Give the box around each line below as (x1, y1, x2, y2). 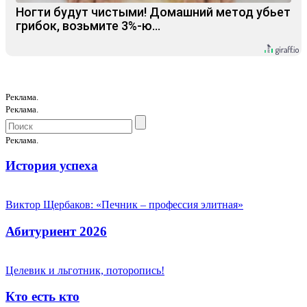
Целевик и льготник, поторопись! (5, 264, 164, 276)
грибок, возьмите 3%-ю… (16, 18, 160, 33)
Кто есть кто (5, 289, 79, 304)
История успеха (5, 158, 98, 173)
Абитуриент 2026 (5, 223, 107, 238)
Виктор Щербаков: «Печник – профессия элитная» (5, 199, 243, 211)
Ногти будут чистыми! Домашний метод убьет (16, 4, 291, 19)
